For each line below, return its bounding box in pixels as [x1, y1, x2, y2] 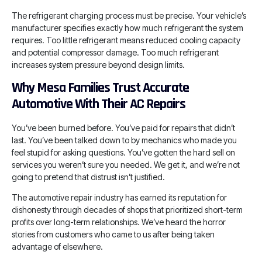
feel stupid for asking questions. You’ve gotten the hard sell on [12, 147, 235, 157]
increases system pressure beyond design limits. [12, 60, 185, 70]
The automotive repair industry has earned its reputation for [12, 192, 227, 203]
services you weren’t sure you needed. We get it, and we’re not [12, 159, 240, 170]
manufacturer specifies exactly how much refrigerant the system [12, 23, 243, 33]
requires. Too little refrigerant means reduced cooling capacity [12, 35, 240, 46]
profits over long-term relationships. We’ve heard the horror [12, 217, 226, 227]
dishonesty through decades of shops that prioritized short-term [12, 205, 243, 215]
